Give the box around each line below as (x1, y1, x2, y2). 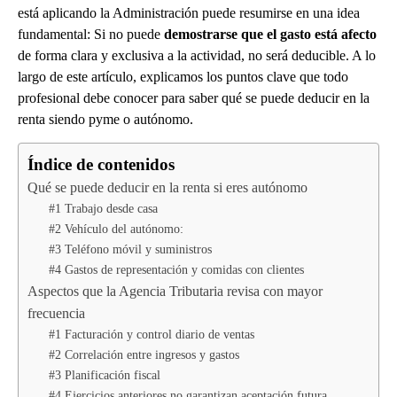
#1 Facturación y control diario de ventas (49, 326, 254, 341)
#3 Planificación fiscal (49, 367, 160, 382)
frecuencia (27, 305, 85, 321)
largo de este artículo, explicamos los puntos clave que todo (18, 68, 348, 84)
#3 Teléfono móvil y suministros (49, 241, 212, 256)
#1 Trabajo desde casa (49, 200, 158, 215)
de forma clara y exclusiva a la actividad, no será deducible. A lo (18, 47, 376, 63)
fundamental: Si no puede (18, 26, 164, 42)
